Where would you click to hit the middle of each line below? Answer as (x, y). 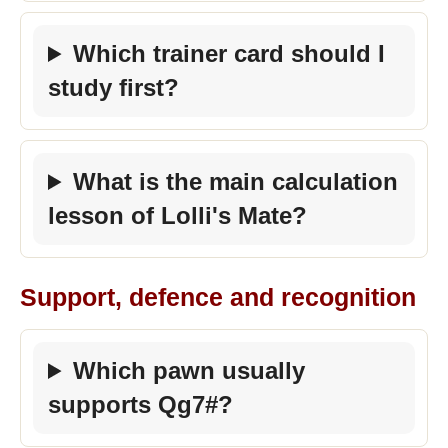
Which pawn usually (189, 370)
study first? (113, 87)
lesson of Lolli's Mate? (177, 215)
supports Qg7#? (140, 404)
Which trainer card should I (229, 53)
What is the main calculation (236, 181)
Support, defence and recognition (218, 297)
